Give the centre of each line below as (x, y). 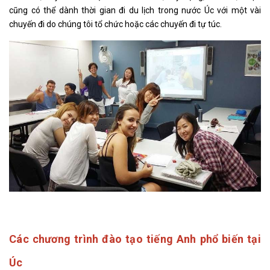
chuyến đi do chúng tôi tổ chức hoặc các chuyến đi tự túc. (115, 24)
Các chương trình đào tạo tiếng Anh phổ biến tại (135, 239)
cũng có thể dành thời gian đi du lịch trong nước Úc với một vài (135, 10)
